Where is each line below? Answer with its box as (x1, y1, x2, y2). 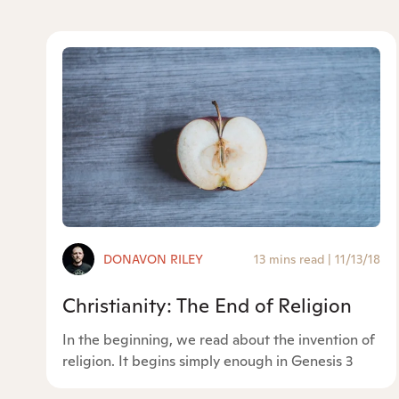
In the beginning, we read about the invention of (62, 330, 375, 350)
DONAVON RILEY (103, 251, 203, 268)
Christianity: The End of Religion (62, 293, 352, 319)
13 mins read (254, 251, 325, 268)
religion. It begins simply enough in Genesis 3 (62, 352, 353, 371)
